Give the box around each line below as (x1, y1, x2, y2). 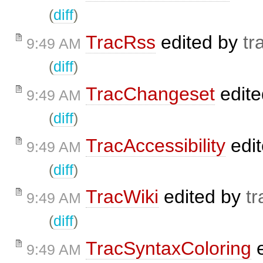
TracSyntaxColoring (86, 238, 251, 259)
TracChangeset (86, 83, 215, 104)
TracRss (86, 32, 156, 53)
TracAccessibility (86, 134, 225, 156)
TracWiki (86, 186, 159, 208)
